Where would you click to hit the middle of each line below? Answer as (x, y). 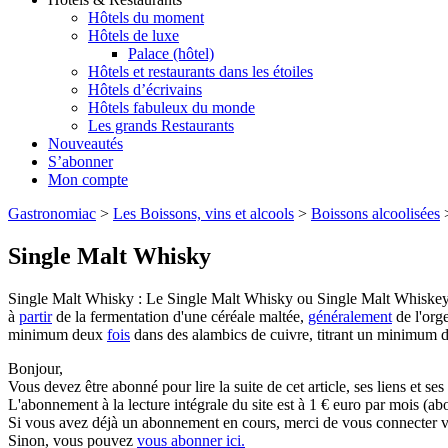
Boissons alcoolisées (375, 214)
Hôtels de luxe (133, 36)
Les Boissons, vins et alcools (203, 214)
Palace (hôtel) (171, 54)
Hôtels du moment (146, 18)
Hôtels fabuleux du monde (171, 108)
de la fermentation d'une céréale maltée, (180, 316)
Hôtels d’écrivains (145, 90)
